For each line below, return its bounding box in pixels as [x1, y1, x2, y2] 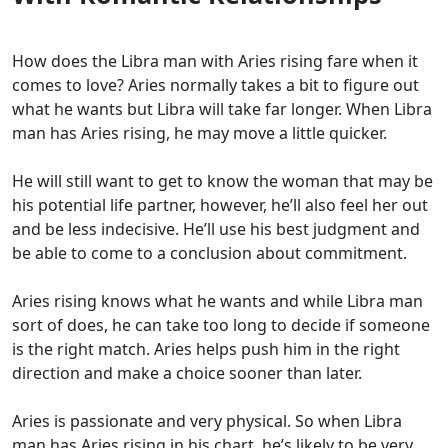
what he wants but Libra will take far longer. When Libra [12, 98, 432, 121]
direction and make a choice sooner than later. [12, 362, 362, 385]
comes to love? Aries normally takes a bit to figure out [12, 74, 419, 97]
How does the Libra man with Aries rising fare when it [12, 50, 418, 73]
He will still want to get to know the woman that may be [12, 170, 433, 193]
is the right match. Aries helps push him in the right [12, 338, 400, 361]
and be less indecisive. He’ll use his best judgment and [12, 218, 420, 241]
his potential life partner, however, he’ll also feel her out [12, 194, 428, 217]
